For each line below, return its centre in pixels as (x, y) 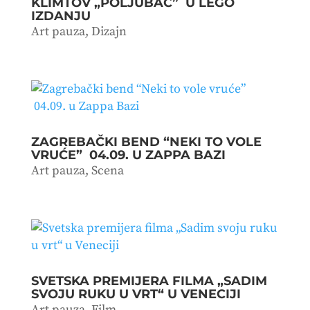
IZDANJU (61, 16)
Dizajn (109, 31)
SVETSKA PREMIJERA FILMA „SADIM (149, 281)
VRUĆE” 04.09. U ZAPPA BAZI (128, 155)
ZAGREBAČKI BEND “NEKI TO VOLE (146, 142)
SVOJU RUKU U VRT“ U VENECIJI (136, 294)
